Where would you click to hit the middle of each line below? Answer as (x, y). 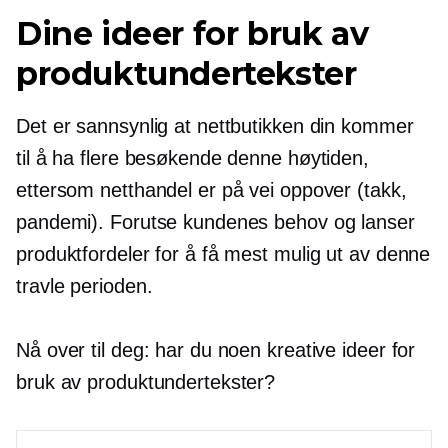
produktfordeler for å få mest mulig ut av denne (223, 253)
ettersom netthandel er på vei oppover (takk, (211, 189)
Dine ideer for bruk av (192, 33)
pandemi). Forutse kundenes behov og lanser (215, 221)
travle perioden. (84, 285)
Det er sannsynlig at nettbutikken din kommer (215, 125)
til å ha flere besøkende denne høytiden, (192, 157)
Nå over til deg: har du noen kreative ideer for (216, 349)
